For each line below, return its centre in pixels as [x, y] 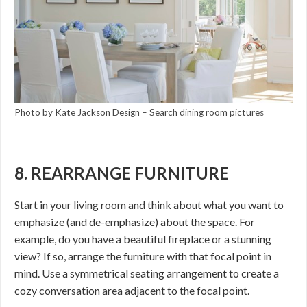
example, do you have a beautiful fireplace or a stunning [143, 239]
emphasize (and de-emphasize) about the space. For [135, 222]
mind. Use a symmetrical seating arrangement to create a [147, 273]
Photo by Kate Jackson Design [77, 113]
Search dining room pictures [207, 113]
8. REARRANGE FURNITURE [122, 173]
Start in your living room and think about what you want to [149, 205]
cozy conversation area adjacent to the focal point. [132, 291]
